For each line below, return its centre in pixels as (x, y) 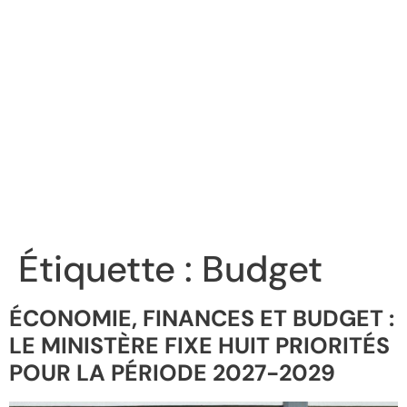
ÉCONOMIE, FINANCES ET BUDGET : (202, 319)
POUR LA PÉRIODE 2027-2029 (172, 373)
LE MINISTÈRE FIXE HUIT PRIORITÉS (199, 346)
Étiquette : (110, 269)
